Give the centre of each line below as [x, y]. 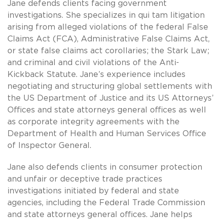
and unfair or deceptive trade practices [85, 179]
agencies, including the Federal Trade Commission [106, 203]
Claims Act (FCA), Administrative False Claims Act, [109, 39]
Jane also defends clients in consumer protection [105, 167]
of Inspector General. [52, 146]
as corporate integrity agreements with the [93, 122]
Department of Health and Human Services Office [107, 134]
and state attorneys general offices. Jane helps [100, 215]
